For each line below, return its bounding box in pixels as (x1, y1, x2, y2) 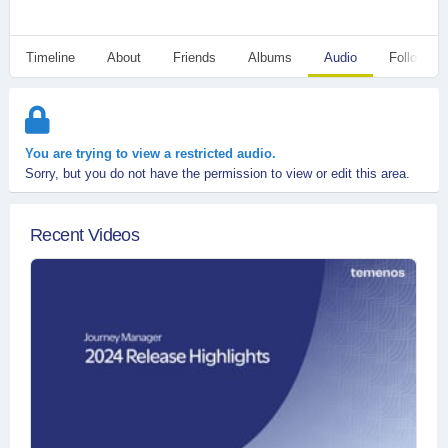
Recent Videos (30, 224, 140, 245)
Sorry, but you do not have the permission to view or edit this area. (25, 165, 410, 181)
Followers (389, 49, 444, 65)
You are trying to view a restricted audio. (25, 145, 276, 161)
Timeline (26, 49, 75, 65)
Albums (248, 49, 292, 65)
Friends (173, 49, 216, 65)
